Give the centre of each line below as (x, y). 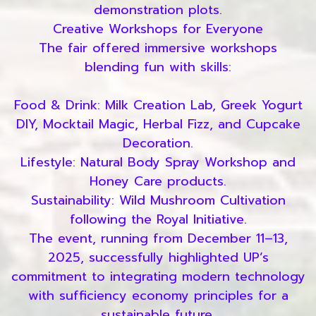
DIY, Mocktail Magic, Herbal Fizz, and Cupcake (158, 124)
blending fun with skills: (158, 67)
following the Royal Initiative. (158, 220)
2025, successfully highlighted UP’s (158, 258)
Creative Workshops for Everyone (158, 29)
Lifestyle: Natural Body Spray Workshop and (158, 163)
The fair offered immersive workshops (158, 48)
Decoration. (158, 144)
